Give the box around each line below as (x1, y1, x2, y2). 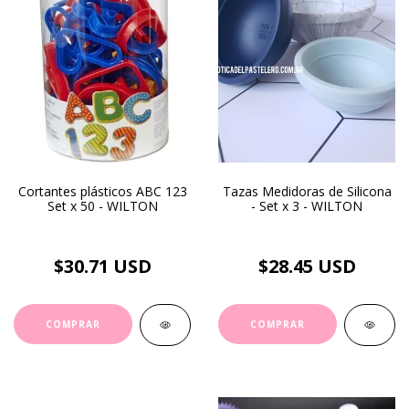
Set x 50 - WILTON (47, 197, 158, 215)
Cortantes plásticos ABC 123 (17, 183, 187, 200)
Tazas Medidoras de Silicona (222, 183, 392, 200)
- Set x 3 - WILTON (251, 197, 362, 215)
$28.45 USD (257, 254, 356, 278)
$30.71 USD (53, 254, 152, 278)
